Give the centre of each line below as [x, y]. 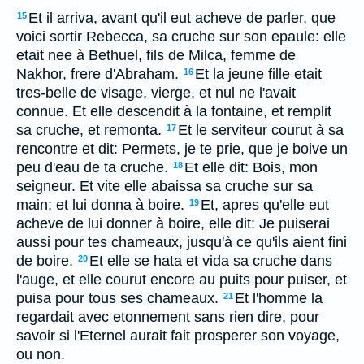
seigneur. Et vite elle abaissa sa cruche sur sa [165, 186]
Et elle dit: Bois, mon [251, 167]
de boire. [45, 261]
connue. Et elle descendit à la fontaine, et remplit [174, 111]
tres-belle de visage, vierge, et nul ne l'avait [156, 93]
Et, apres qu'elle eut [265, 205]
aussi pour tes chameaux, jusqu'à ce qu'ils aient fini [182, 242]
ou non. [41, 354]
